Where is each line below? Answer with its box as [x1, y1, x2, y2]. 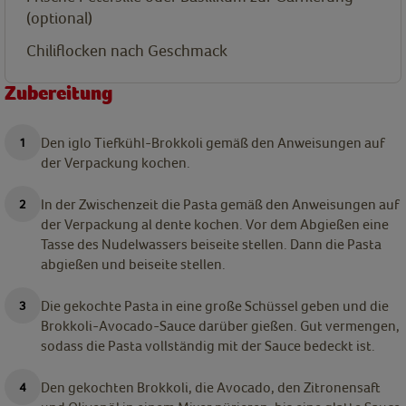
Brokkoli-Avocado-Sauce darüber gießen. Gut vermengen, [41, 317, 400, 334]
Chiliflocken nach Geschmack [26, 41, 227, 61]
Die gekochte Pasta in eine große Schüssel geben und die [41, 297, 389, 314]
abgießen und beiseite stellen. [41, 256, 226, 273]
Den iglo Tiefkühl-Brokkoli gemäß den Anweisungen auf [41, 134, 384, 151]
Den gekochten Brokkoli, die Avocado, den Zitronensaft [41, 379, 381, 396]
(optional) [26, 8, 92, 28]
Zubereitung [5, 82, 112, 106]
